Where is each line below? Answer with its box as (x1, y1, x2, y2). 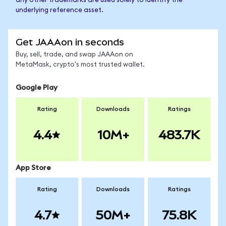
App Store (16, 164, 51, 172)
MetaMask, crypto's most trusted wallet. (16, 62, 145, 68)
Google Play (16, 84, 58, 91)
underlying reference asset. (16, 7, 103, 14)
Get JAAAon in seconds (16, 37, 124, 47)
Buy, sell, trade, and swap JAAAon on (16, 51, 133, 58)
